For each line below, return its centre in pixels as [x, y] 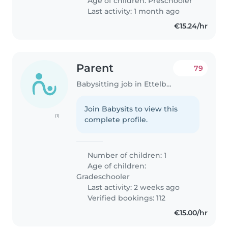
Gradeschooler [103, 176]
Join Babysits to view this [131, 109]
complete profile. [116, 119]
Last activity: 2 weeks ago [133, 187]
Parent [95, 68]
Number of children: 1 [126, 155]
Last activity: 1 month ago [133, 11]
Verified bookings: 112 [126, 198]
